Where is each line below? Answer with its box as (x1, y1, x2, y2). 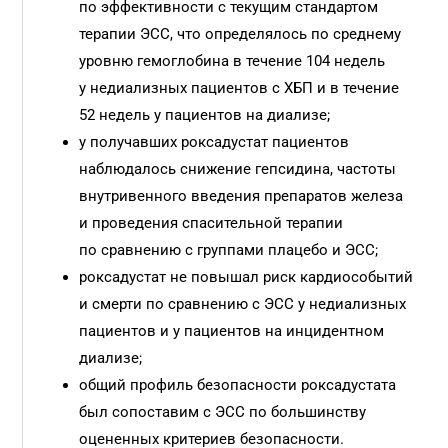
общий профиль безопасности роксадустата (79, 376, 397, 394)
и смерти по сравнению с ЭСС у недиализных (79, 295, 407, 313)
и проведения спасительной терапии (79, 214, 344, 232)
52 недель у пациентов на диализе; (79, 106, 331, 124)
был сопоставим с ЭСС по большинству (79, 403, 367, 421)
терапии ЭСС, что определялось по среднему (79, 25, 402, 43)
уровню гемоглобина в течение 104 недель (79, 52, 386, 70)
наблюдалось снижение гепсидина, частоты (79, 160, 397, 178)
